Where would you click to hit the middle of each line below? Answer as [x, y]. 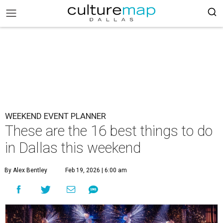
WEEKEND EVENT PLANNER [56, 116]
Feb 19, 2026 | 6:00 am [96, 170]
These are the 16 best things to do [109, 131]
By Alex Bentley [26, 170]
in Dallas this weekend [73, 148]
